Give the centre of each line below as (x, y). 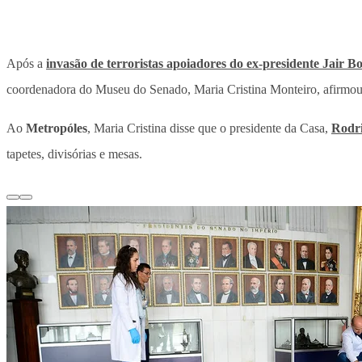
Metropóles (57, 128)
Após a (26, 64)
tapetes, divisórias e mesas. (74, 154)
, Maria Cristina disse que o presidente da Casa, (209, 128)
